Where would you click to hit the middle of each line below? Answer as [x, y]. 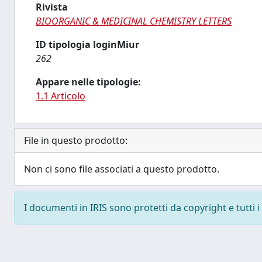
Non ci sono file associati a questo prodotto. [122, 169]
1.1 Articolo [61, 96]
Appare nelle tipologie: [88, 82]
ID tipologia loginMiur [87, 44]
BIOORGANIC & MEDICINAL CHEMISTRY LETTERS [134, 21]
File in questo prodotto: [76, 140]
